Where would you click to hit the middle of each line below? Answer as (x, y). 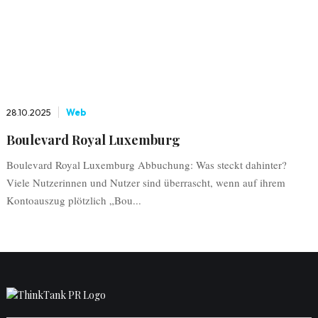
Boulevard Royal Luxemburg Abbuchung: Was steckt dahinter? (146, 165)
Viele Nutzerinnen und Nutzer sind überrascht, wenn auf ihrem (146, 182)
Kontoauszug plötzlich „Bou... (73, 200)
